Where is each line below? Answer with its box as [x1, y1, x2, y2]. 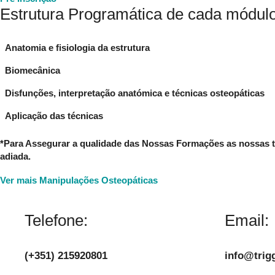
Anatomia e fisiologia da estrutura [5, 42, 150, 53]
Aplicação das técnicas [5, 110, 103, 121]
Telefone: [25, 211, 88, 230]
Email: [225, 211, 269, 230]
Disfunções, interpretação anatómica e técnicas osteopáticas [5, 87, 265, 98]
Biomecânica [5, 64, 60, 76]
